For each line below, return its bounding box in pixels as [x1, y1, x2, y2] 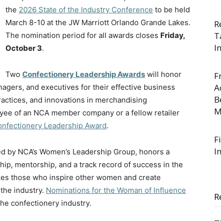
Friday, [160, 31, 185, 40]
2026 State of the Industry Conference [19, 5, 153, 14]
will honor [145, 70, 182, 79]
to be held [153, 5, 190, 14]
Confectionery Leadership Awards [22, 70, 145, 79]
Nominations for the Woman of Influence [46, 185, 186, 195]
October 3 [5, 43, 42, 53]
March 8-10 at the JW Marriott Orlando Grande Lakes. [5, 18, 190, 27]
